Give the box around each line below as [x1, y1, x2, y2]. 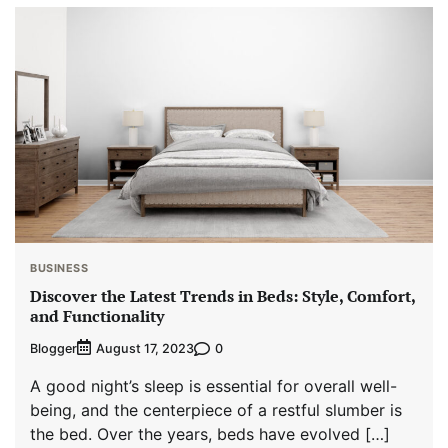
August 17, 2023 [96, 341, 194, 357]
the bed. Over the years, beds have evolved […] [30, 424, 390, 445]
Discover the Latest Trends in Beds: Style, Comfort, [30, 284, 416, 307]
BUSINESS [30, 260, 88, 275]
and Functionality [30, 304, 164, 327]
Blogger [30, 340, 77, 356]
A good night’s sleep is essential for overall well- [30, 376, 397, 397]
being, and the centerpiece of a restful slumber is [30, 400, 402, 421]
